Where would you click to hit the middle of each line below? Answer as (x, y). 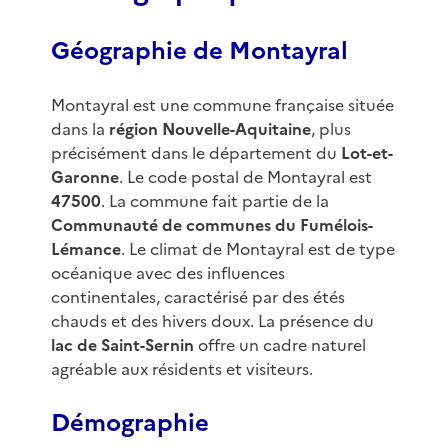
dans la (79, 129)
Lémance (85, 249)
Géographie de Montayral (199, 51)
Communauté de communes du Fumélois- (211, 225)
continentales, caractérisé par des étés (197, 297)
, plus (330, 129)
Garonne (84, 177)
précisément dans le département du (195, 153)
